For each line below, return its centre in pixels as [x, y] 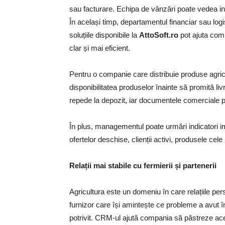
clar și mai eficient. [100, 48]
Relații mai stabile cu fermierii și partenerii [143, 165]
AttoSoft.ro [160, 35]
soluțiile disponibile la [104, 35]
